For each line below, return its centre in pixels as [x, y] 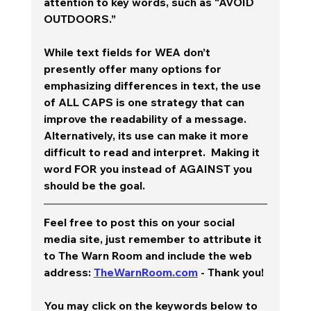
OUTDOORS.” [81, 18]
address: [68, 272]
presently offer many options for [134, 68]
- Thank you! [230, 272]
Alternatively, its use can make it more [147, 135]
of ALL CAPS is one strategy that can [145, 102]
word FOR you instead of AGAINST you [149, 168]
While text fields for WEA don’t [128, 52]
